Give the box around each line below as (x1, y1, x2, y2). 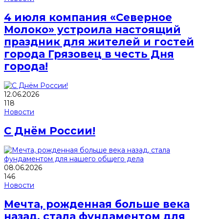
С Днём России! (4, 125, 95, 137)
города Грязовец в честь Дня (4, 48, 174, 61)
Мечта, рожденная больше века (4, 198, 190, 211)
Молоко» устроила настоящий (4, 23, 181, 36)
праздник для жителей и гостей (4, 36, 194, 48)
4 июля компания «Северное (4, 11, 172, 24)
